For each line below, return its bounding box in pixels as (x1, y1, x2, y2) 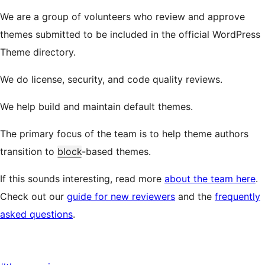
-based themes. (82, 146, 151, 157)
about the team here (164, 173, 256, 185)
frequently (215, 190, 260, 202)
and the (175, 190, 215, 202)
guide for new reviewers (67, 190, 175, 202)
